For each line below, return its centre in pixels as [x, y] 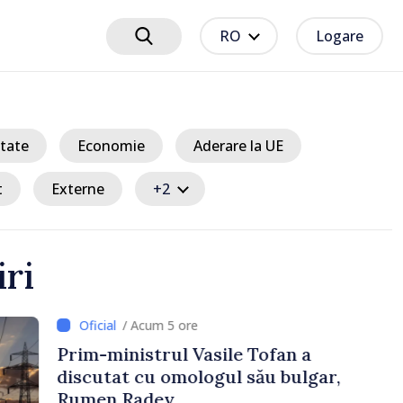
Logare [339, 36]
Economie [111, 145]
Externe [78, 188]
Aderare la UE [238, 145]
